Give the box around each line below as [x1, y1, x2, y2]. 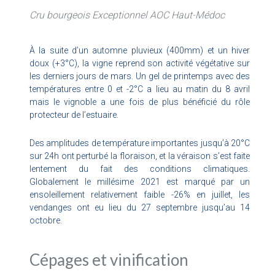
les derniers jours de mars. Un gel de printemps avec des [29, 71, 250, 81]
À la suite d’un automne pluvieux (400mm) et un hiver [29, 45, 250, 55]
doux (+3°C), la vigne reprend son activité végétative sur [29, 58, 250, 68]
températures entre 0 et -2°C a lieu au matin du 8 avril [29, 83, 250, 94]
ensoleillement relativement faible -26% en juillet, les [29, 189, 250, 199]
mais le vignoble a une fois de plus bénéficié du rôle [29, 96, 250, 107]
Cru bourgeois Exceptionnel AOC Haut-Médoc [29, 9, 225, 21]
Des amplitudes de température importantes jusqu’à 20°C [29, 137, 250, 148]
